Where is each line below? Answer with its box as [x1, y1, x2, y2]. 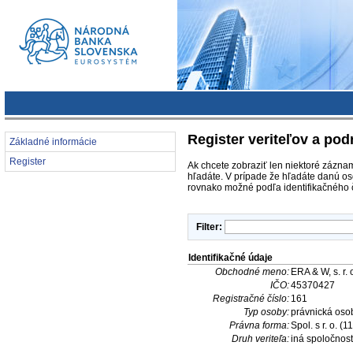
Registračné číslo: [213, 292, 289, 304]
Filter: [196, 221, 225, 232]
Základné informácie [9, 136, 97, 147]
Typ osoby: [243, 306, 289, 318]
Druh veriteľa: [232, 333, 289, 344]
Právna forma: [229, 319, 289, 331]
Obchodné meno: [215, 266, 289, 277]
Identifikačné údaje [188, 251, 273, 263]
